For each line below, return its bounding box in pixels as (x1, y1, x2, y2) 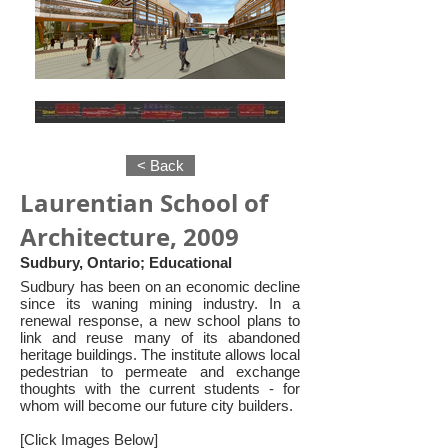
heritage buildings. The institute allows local (20, 346, 300, 363)
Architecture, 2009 (20, 220, 239, 254)
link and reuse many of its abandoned (20, 329, 300, 346)
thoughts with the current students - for (20, 380, 300, 397)
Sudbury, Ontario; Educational (20, 254, 232, 271)
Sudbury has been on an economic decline (20, 278, 300, 295)
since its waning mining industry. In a (20, 295, 300, 312)
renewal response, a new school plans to (20, 312, 300, 329)
